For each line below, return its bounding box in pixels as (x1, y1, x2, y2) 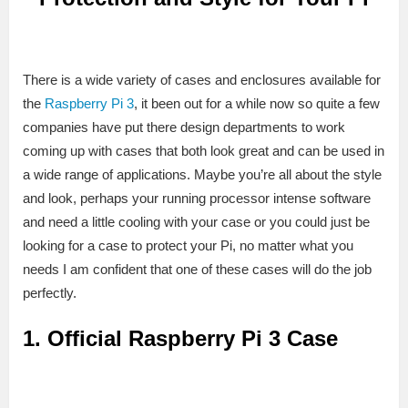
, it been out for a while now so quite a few (134, 95, 380, 111)
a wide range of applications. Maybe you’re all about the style (23, 166, 382, 182)
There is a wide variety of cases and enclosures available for (23, 71, 381, 87)
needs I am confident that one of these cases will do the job (23, 260, 372, 277)
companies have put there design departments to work (23, 118, 345, 135)
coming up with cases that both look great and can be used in (23, 142, 384, 158)
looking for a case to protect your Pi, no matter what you (23, 237, 353, 253)
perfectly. (23, 284, 76, 301)
